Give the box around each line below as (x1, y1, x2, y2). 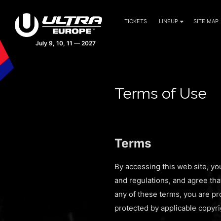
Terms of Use (114, 84, 207, 102)
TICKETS (124, 18, 147, 25)
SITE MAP (193, 18, 219, 25)
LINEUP (159, 18, 178, 25)
